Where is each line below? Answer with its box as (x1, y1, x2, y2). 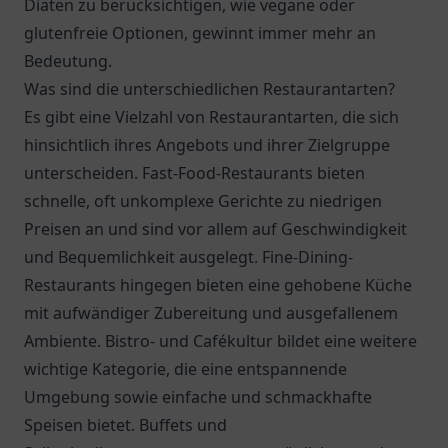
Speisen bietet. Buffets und (24, 414, 227, 436)
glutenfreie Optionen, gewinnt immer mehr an (24, 22, 376, 44)
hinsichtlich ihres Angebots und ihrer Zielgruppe (24, 134, 390, 156)
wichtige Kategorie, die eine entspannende (24, 358, 347, 380)
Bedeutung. (24, 50, 112, 72)
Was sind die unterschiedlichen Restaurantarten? (24, 78, 395, 100)
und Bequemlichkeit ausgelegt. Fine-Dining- (24, 246, 353, 268)
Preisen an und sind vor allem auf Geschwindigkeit (24, 218, 407, 240)
